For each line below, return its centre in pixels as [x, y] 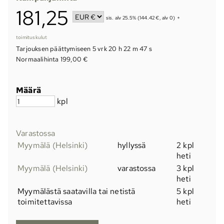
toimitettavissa [45, 201]
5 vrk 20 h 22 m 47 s [122, 48]
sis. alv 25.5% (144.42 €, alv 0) [140, 18]
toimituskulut [32, 37]
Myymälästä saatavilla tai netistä [76, 191]
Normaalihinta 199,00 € [52, 59]
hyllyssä [132, 145]
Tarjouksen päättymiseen [54, 48]
